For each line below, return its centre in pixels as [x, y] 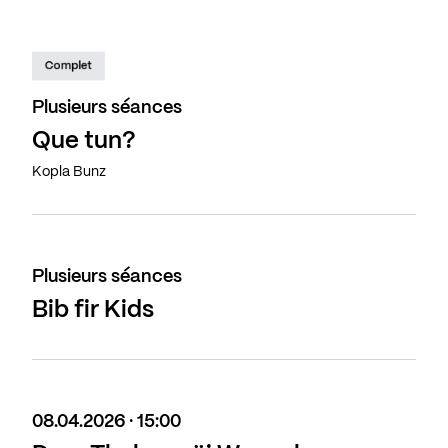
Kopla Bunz [69, 172]
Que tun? [84, 142]
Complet [68, 66]
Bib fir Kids [93, 311]
